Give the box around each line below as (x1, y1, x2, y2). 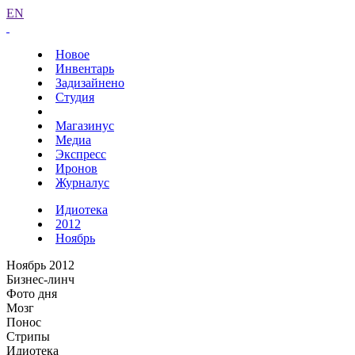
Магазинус (55, 119, 114, 132)
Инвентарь (55, 62, 114, 75)
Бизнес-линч (6, 273, 74, 286)
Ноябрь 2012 (6, 258, 74, 272)
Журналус (55, 176, 109, 189)
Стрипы (6, 330, 50, 343)
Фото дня (6, 287, 57, 300)
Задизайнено (55, 76, 124, 90)
